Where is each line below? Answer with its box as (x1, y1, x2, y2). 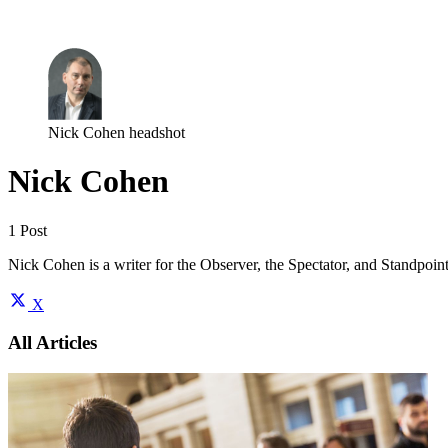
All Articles (8, 332, 97, 354)
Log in (9, 12, 51, 30)
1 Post (8, 221, 47, 239)
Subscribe (57, 12, 119, 30)
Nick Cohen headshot (48, 123, 185, 141)
